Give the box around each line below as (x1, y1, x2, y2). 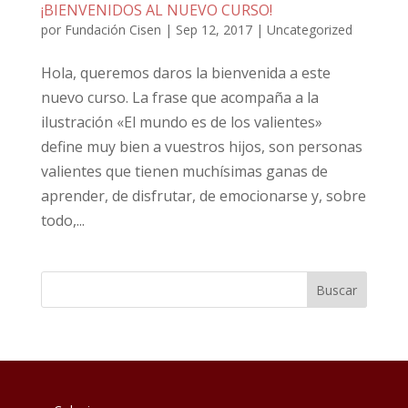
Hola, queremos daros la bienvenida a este (40, 62, 331, 83)
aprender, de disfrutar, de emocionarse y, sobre (40, 185, 366, 206)
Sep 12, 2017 (175, 20, 252, 38)
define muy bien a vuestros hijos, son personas (40, 136, 362, 157)
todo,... (40, 209, 85, 230)
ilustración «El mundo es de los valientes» (40, 111, 322, 132)
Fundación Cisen (64, 20, 161, 38)
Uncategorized (266, 20, 352, 38)
